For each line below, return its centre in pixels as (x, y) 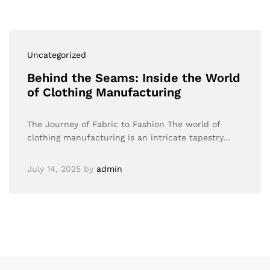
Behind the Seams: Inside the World (134, 78)
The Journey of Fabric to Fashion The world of (124, 124)
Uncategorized (57, 55)
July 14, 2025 (54, 169)
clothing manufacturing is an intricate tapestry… (129, 137)
